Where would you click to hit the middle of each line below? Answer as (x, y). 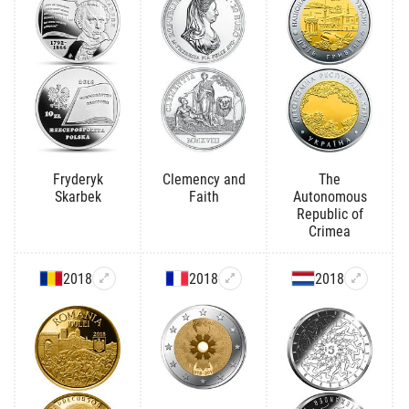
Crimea (330, 231)
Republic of (330, 214)
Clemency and (204, 179)
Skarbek (78, 196)
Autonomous (330, 196)
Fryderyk (78, 179)
